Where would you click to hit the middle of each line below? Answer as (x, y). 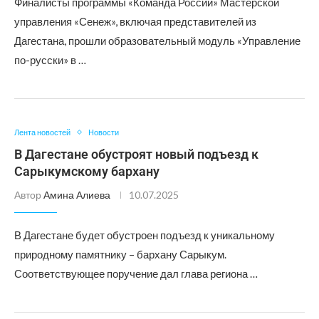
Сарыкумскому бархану (87, 171)
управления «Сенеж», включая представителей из (135, 21)
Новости (104, 132)
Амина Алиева (77, 195)
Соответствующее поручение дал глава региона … (136, 273)
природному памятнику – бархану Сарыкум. (120, 254)
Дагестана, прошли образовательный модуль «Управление (157, 41)
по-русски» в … (50, 60)
